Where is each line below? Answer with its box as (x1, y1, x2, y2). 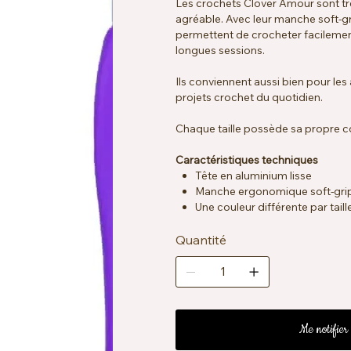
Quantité (175, 231, 226, 248)
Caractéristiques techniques (175, 152, 318, 166)
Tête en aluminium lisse (194, 168, 312, 182)
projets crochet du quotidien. (175, 89, 325, 103)
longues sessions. (175, 42, 265, 56)
